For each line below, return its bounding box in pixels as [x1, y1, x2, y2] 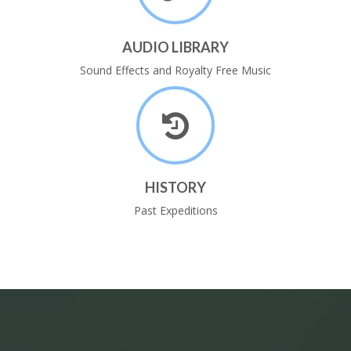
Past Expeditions [133, 203, 218, 219]
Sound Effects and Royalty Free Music [80, 63, 271, 78]
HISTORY [145, 179, 206, 197]
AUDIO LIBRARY [122, 38, 229, 56]
